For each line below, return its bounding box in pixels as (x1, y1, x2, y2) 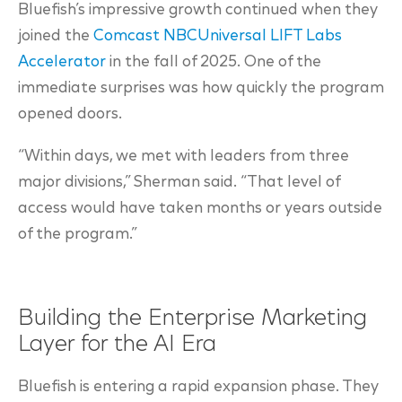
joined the (18, 28, 93, 45)
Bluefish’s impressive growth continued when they (18, 2, 378, 19)
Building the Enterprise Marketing (18, 307, 367, 331)
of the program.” (18, 226, 137, 243)
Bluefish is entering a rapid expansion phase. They (18, 379, 379, 396)
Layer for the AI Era (18, 333, 216, 357)
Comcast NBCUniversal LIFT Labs (93, 28, 342, 45)
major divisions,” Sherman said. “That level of (18, 174, 340, 191)
